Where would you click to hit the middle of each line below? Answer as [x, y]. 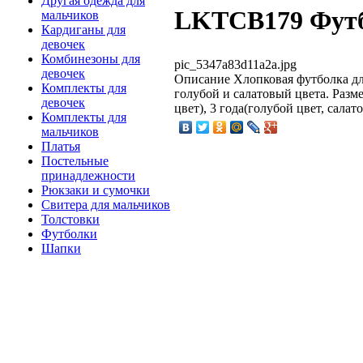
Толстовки [70, 220]
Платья [61, 147]
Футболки [69, 234]
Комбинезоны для [91, 59]
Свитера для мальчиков [106, 205]
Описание [202, 79]
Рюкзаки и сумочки [96, 190]
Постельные [75, 161]
